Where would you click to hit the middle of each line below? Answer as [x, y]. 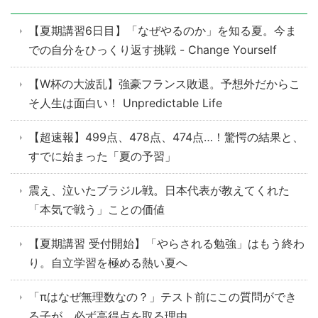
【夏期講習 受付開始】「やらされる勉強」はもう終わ [166, 244]
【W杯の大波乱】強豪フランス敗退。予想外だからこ [164, 84]
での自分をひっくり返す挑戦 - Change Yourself [153, 50]
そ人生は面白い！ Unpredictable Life [125, 103]
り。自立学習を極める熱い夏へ [108, 263]
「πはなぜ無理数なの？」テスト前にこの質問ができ [163, 297]
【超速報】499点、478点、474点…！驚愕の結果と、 [166, 137]
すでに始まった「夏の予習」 [102, 157]
